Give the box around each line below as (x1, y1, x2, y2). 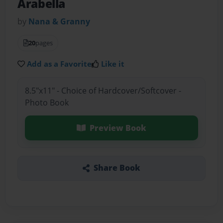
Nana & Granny (28, 16, 91, 27)
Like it (101, 59, 125, 69)
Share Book (93, 162, 140, 174)
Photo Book (24, 97, 69, 108)
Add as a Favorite (27, 59, 92, 69)
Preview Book (89, 122, 146, 133)
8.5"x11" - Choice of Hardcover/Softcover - (24, 85, 181, 96)
